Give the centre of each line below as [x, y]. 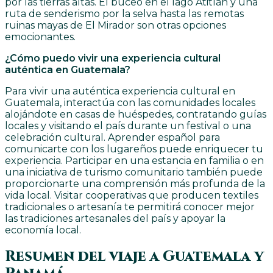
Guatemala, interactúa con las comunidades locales [130, 103]
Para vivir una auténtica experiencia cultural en [120, 91]
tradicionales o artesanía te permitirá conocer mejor [130, 207]
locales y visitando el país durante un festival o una [128, 126]
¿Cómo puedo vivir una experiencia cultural [113, 58]
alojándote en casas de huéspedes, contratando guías [136, 115]
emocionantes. [40, 37]
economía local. [43, 230]
